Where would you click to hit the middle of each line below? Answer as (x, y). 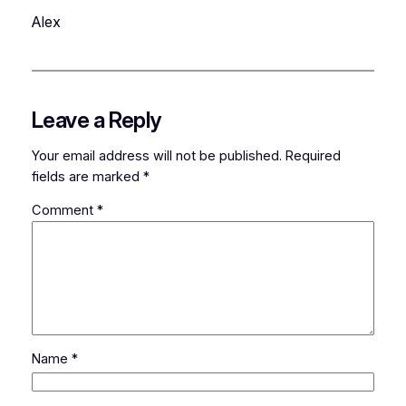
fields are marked (87, 176)
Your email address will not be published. (156, 155)
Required (313, 155)
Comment (64, 211)
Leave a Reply (96, 120)
